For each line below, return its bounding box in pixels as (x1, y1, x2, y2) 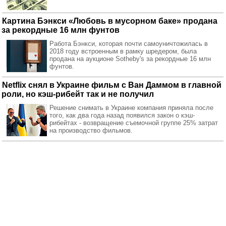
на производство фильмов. (49, 127, 133, 134)
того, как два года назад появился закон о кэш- (49, 111, 195, 119)
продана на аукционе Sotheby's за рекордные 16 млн (49, 55, 211, 63)
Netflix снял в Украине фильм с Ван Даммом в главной (2, 81, 221, 89)
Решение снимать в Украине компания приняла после (49, 104, 213, 111)
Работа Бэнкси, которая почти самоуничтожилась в (49, 40, 208, 47)
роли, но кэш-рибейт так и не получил (2, 90, 154, 98)
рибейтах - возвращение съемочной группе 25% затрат (49, 119, 218, 127)
